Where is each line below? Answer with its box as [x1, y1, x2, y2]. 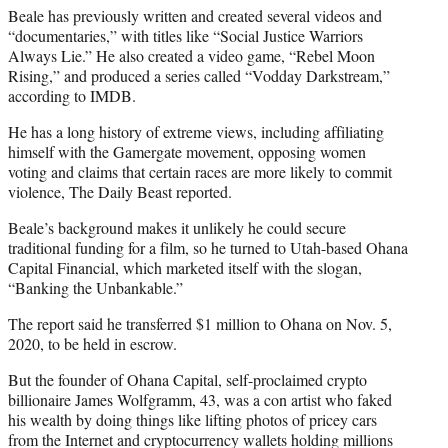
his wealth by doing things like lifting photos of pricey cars [8, 408, 377, 430]
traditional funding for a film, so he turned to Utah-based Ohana [8, 236, 408, 258]
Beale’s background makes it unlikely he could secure [8, 216, 346, 238]
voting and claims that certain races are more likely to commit [8, 160, 392, 182]
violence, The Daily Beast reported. [8, 180, 232, 202]
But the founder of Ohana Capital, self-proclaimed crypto [8, 368, 367, 390]
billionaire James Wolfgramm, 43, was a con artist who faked [8, 388, 392, 410]
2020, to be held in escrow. [8, 332, 177, 354]
